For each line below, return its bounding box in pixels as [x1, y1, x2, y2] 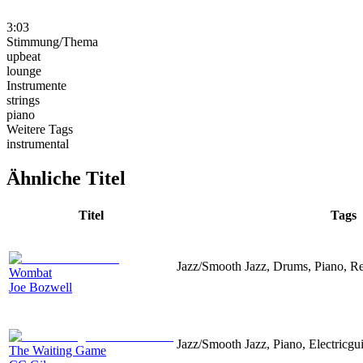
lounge [6, 63, 41, 78]
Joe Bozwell [9, 280, 72, 294]
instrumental [6, 136, 69, 151]
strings [6, 92, 40, 107]
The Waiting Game [9, 343, 106, 357]
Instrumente [6, 78, 66, 92]
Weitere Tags [6, 122, 73, 136]
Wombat [9, 265, 52, 280]
